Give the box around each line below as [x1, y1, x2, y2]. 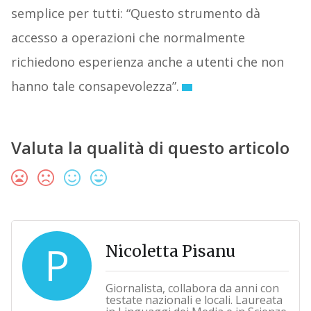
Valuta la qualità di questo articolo [10, 136, 289, 160]
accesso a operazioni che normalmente [10, 29, 245, 47]
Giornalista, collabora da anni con [105, 280, 279, 296]
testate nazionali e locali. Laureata [105, 292, 283, 308]
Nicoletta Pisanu [105, 241, 235, 262]
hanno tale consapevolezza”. [10, 78, 179, 95]
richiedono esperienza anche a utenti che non [10, 53, 284, 71]
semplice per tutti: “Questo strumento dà [10, 5, 260, 22]
